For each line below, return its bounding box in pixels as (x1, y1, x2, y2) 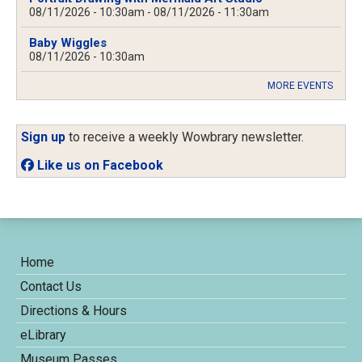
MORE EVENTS (267, 80, 333, 92)
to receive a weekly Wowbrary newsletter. (69, 129, 304, 145)
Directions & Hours (20, 303, 127, 319)
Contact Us (20, 279, 82, 295)
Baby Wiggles (29, 36, 107, 51)
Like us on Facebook (34, 158, 163, 174)
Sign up (21, 129, 65, 145)
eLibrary (20, 327, 66, 343)
